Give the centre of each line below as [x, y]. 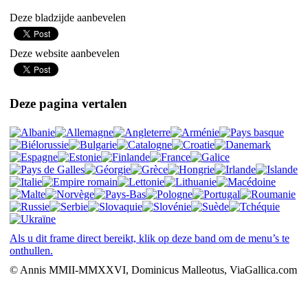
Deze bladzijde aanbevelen [68, 18]
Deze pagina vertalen [68, 103]
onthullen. [31, 251]
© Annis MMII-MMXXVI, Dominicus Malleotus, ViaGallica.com [153, 270]
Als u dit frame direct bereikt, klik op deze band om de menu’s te [150, 238]
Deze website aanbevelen [65, 53]
